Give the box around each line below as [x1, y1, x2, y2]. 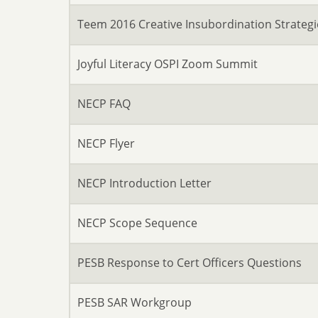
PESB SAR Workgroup [77, 295, 192, 310]
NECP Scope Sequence [77, 215, 197, 231]
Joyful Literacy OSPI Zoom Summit [77, 56, 258, 72]
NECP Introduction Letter [77, 175, 212, 191]
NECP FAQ [77, 96, 131, 111]
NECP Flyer [77, 136, 135, 151]
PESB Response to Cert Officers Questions [77, 255, 302, 270]
